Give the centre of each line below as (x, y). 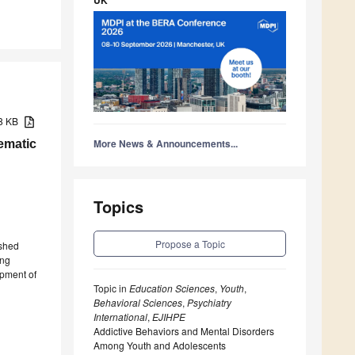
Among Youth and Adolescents (160, 345)
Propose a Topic (190, 244)
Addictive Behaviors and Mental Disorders (184, 331)
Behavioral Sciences (138, 303)
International (120, 317)
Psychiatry (209, 303)
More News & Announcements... (166, 144)
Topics (118, 207)
